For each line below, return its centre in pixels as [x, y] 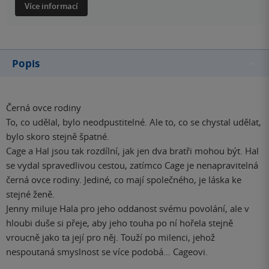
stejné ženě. [30, 194]
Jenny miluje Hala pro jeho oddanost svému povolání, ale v [128, 208]
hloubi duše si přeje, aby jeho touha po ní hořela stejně [119, 222]
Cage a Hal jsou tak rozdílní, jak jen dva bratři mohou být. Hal [132, 150]
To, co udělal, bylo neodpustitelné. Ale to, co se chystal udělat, [134, 122]
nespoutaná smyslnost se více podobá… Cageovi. [107, 251]
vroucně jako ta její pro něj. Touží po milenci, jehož [110, 237]
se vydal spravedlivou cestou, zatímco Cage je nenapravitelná [132, 165]
